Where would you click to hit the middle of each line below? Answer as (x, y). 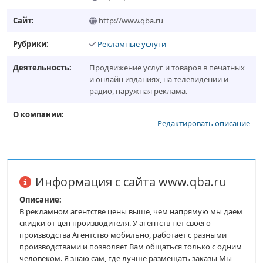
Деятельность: (42, 68)
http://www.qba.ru (130, 21)
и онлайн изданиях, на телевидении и (159, 79)
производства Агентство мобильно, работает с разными (123, 235)
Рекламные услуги (132, 44)
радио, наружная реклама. (138, 91)
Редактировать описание (204, 123)
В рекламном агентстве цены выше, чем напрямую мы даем (131, 211)
